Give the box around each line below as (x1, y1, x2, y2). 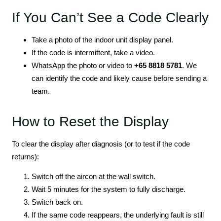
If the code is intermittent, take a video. (32, 48, 155, 57)
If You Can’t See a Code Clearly (12, 10, 209, 25)
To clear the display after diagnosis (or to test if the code (12, 140, 190, 148)
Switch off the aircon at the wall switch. (32, 172, 155, 181)
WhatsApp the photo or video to (32, 61, 134, 70)
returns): (12, 152, 39, 161)
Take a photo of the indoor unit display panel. (32, 36, 173, 44)
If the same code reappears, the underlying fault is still (32, 211, 204, 220)
